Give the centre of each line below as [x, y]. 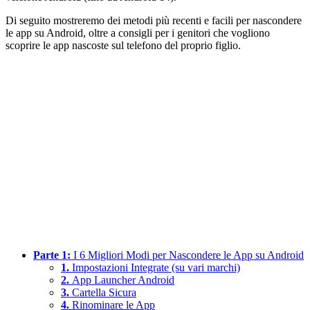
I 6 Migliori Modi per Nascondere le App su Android [189, 255]
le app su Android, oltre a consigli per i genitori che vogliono [138, 33]
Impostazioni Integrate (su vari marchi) [156, 268]
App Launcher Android [123, 280]
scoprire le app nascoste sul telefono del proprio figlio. [123, 46]
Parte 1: [53, 255]
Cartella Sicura [104, 293]
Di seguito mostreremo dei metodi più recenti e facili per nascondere [154, 21]
